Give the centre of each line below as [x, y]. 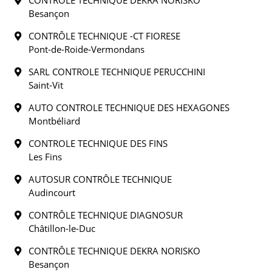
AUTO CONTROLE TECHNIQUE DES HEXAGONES [125, 107]
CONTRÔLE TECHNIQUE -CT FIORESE [101, 36]
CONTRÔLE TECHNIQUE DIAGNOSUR [102, 215]
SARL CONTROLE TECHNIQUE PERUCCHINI [113, 72]
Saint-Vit [46, 85]
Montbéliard [54, 121]
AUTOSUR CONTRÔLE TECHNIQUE [97, 179]
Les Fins [45, 157]
